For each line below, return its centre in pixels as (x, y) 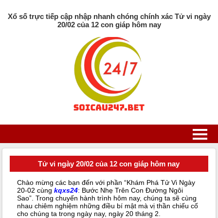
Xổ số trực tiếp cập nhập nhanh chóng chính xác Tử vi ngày (109, 16)
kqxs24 (66, 191)
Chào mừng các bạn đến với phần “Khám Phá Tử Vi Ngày (106, 183)
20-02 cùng (35, 191)
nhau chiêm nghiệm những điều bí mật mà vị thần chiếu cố (107, 206)
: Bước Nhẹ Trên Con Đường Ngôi (130, 191)
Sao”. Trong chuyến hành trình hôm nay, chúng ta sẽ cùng (107, 198)
